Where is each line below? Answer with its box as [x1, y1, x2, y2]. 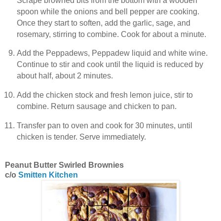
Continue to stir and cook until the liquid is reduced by [16, 60, 203, 69]
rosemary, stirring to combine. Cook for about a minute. [16, 30, 206, 38]
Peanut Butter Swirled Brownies [5, 160, 124, 169]
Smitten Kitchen [18, 170, 78, 179]
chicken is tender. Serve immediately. [16, 133, 146, 142]
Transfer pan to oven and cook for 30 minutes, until [16, 121, 192, 130]
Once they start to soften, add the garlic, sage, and [16, 18, 190, 27]
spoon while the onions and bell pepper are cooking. [16, 7, 199, 16]
